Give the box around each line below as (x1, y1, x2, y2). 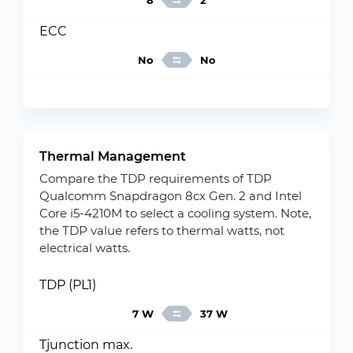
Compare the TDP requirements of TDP (39, 171, 272, 186)
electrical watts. (39, 240, 130, 255)
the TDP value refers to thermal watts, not (39, 223, 284, 238)
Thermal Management (39, 149, 186, 164)
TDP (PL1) (39, 277, 96, 292)
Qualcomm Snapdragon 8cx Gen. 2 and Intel (39, 188, 302, 203)
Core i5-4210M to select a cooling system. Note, (39, 206, 311, 221)
